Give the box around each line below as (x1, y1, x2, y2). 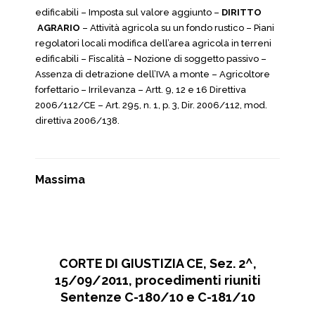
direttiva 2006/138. (35, 115, 120, 126)
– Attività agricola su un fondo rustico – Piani (80, 22, 274, 33)
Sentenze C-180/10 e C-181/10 (60, 290, 255, 304)
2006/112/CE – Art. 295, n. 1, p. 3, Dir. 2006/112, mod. (35, 100, 267, 110)
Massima (35, 173, 85, 186)
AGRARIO (35, 22, 80, 33)
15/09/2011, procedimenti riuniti (54, 273, 261, 288)
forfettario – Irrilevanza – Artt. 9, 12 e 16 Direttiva (35, 84, 246, 95)
